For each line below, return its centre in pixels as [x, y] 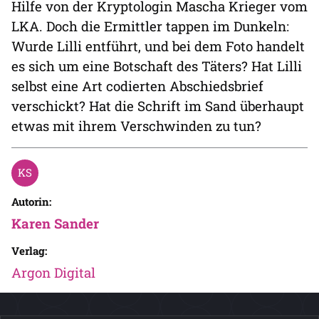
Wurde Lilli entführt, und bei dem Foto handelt [158, 46]
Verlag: [29, 251]
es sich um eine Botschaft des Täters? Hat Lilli [157, 66]
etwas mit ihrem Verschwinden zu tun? [136, 126]
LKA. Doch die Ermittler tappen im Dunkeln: [150, 26]
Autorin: [31, 202]
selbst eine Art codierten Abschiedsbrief [137, 86]
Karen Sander [55, 223]
